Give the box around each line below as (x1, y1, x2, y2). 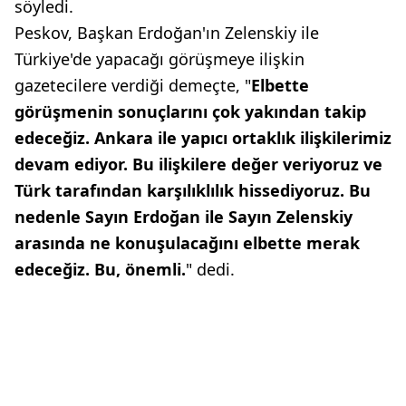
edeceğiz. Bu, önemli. (14, 257, 186, 280)
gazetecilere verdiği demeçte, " (14, 73, 251, 96)
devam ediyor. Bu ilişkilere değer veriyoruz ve (14, 152, 382, 175)
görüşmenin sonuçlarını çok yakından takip (14, 100, 366, 122)
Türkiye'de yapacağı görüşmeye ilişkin (14, 47, 304, 70)
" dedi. (186, 257, 235, 280)
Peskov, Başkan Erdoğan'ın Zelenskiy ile (14, 21, 319, 43)
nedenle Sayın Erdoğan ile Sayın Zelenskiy (14, 205, 353, 227)
